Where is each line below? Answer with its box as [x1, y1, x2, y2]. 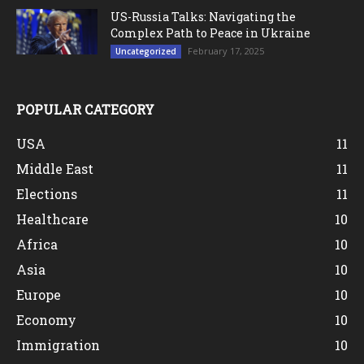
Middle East [16, 159, 93, 177]
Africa [16, 235, 58, 253]
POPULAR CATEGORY [16, 100, 154, 118]
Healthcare [16, 210, 89, 227]
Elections [16, 184, 77, 202]
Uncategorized [115, 45, 176, 57]
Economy [16, 310, 76, 328]
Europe [16, 285, 61, 303]
